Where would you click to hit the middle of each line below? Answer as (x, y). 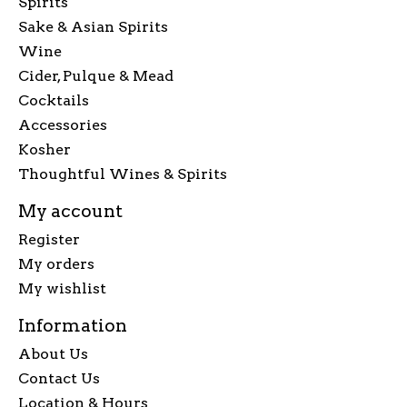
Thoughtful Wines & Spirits (123, 174)
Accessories (63, 125)
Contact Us (59, 378)
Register (49, 239)
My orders (56, 263)
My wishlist (62, 288)
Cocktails (54, 101)
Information (73, 325)
